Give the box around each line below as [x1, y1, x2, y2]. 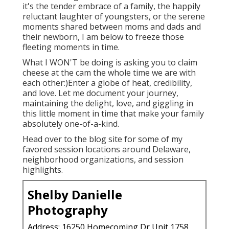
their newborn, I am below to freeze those [22, 31, 184, 42]
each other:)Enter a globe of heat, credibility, [22, 77, 192, 88]
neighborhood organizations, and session [22, 153, 184, 165]
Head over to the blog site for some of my [22, 133, 182, 145]
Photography [28, 201, 108, 218]
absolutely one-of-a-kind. [22, 118, 119, 129]
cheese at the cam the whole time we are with [22, 66, 196, 78]
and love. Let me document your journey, [22, 87, 178, 99]
